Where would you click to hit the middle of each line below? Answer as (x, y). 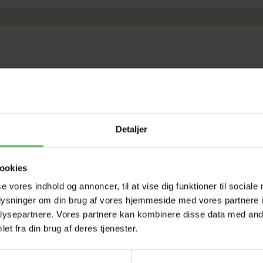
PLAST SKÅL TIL (176, 245)
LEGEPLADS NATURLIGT (68, 245)
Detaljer (131, 129)
